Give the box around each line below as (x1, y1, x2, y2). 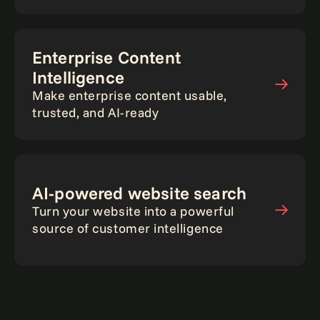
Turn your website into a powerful (32, 203, 234, 219)
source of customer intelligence (32, 220, 224, 236)
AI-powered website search (32, 182, 246, 204)
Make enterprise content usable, (32, 87, 227, 104)
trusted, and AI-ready (32, 104, 159, 121)
